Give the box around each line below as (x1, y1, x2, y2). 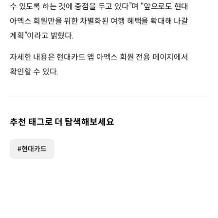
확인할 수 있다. (10, 66, 59, 77)
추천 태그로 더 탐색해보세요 (10, 116, 114, 127)
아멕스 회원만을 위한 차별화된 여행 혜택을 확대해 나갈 (10, 16, 188, 26)
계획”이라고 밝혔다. (10, 30, 74, 41)
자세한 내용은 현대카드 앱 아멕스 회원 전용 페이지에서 (10, 52, 188, 62)
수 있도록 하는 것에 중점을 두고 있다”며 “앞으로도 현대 (10, 1, 189, 12)
